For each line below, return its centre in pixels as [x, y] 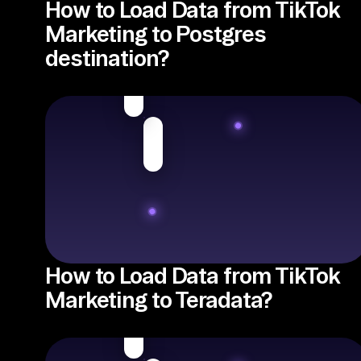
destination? [107, 58]
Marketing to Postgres [156, 33]
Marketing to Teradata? [159, 299]
